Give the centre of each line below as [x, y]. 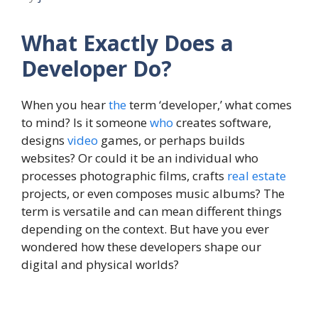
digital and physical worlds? [100, 265]
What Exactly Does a [127, 43]
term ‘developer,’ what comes [209, 105]
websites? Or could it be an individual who [140, 158]
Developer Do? [97, 69]
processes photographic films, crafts [124, 176]
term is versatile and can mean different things [152, 212]
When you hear [65, 105]
